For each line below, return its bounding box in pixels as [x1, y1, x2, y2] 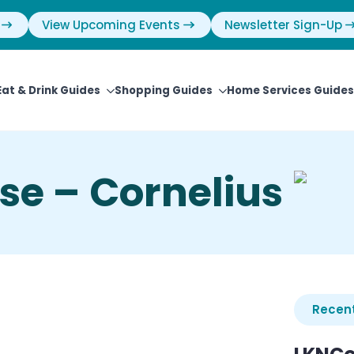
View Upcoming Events [42, 17, 180, 33]
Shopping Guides [115, 83, 213, 98]
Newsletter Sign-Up [224, 17, 342, 33]
